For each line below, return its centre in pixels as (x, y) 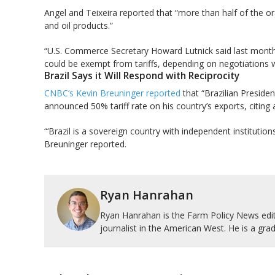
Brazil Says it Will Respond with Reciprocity (142, 76)
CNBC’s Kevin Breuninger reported (112, 93)
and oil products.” (79, 26)
